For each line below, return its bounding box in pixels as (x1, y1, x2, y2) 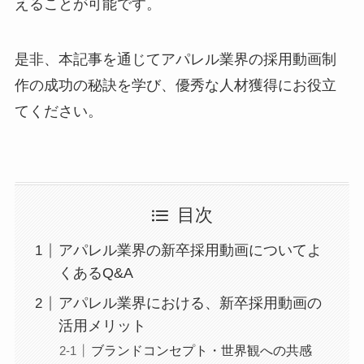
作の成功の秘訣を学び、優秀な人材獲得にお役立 (14, 76, 336, 93)
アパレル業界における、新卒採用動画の (58, 295, 322, 312)
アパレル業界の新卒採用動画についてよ (58, 242, 322, 259)
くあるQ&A (58, 265, 133, 282)
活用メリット (58, 318, 146, 335)
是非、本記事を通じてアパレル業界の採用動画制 (14, 50, 336, 67)
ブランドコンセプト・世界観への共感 (90, 343, 312, 358)
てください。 (14, 102, 102, 119)
